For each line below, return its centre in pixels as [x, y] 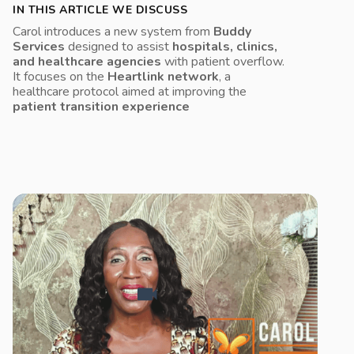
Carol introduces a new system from [113, 32]
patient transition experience [101, 107]
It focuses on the [60, 77]
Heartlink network [163, 77]
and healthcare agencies [87, 62]
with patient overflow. [223, 62]
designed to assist [119, 47]
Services [39, 47]
